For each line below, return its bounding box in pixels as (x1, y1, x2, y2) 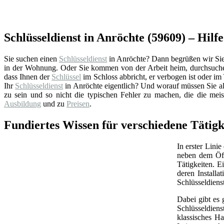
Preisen (66, 99, 89, 108)
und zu (41, 99, 66, 108)
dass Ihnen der (4, 72, 52, 81)
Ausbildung (4, 99, 41, 108)
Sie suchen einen (4, 54, 59, 63)
